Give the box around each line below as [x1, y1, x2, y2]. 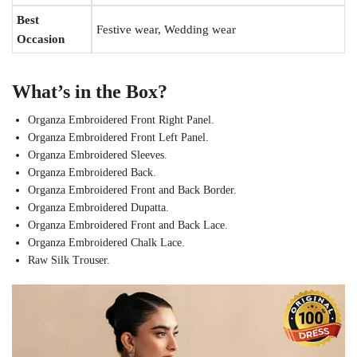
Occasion [17, 32, 65, 45]
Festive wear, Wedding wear [96, 22, 236, 36]
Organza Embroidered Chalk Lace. [28, 236, 185, 249]
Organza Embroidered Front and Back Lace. [28, 218, 228, 231]
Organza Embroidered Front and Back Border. [28, 183, 237, 196]
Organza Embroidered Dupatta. [28, 201, 169, 214]
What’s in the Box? [12, 80, 167, 102]
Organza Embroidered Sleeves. [28, 148, 167, 161]
